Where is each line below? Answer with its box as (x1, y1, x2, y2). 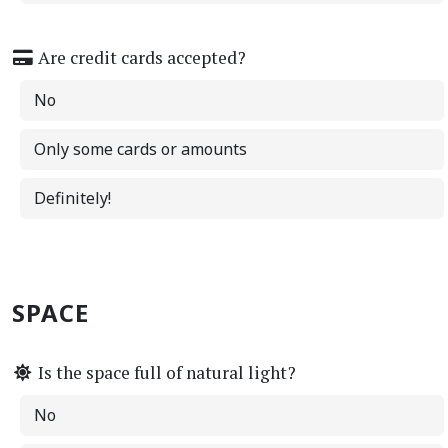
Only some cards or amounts (34, 137, 247, 160)
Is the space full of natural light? (34, 360, 296, 384)
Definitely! (34, 186, 111, 209)
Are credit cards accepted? (34, 45, 246, 69)
